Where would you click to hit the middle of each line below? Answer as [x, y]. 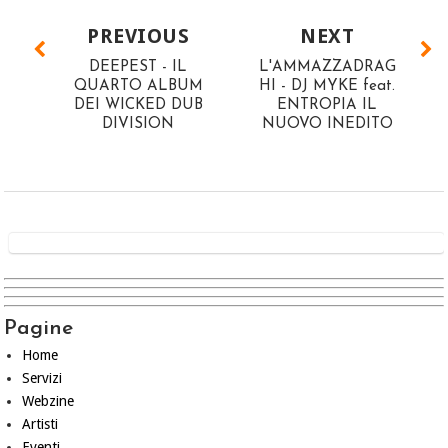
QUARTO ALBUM [138, 86]
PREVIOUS [138, 36]
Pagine [39, 328]
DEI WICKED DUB [138, 105]
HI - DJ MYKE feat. [327, 86]
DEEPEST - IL [138, 67]
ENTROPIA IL [327, 105]
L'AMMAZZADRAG [327, 67]
